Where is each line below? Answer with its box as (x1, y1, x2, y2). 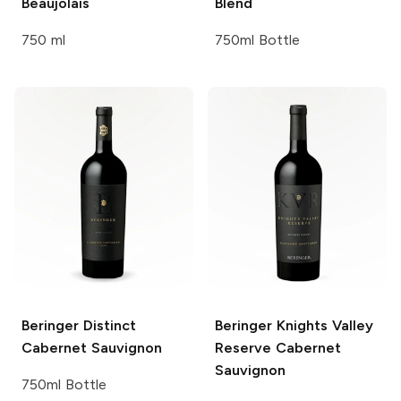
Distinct (79, 317, 136, 335)
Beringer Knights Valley (215, 317, 373, 335)
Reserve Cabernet (215, 339, 341, 357)
